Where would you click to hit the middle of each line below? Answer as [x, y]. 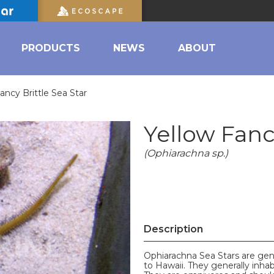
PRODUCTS [51, 48]
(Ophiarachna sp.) [186, 153]
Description [173, 229]
